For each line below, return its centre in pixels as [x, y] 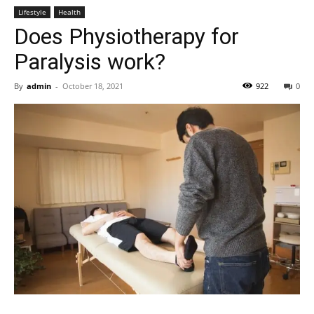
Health [69, 12]
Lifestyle [32, 12]
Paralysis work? [90, 62]
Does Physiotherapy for [127, 36]
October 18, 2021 [93, 86]
